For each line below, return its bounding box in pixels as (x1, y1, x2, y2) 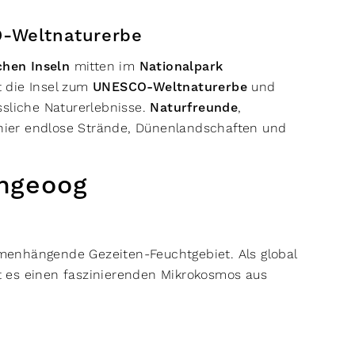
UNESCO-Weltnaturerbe (93, 79, 248, 95)
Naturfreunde (150, 100, 239, 116)
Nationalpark (139, 59, 223, 74)
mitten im (70, 59, 139, 74)
